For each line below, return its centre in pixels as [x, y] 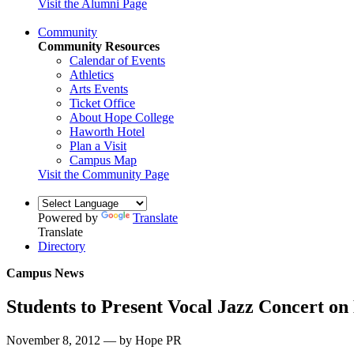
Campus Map [103, 160]
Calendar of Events [117, 60]
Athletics [92, 74]
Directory [62, 246]
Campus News [45, 273]
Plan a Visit [98, 145]
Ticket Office [102, 103]
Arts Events [99, 88]
